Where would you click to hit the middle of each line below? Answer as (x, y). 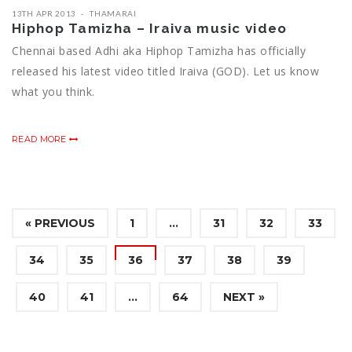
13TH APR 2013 (44, 14)
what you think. (53, 92)
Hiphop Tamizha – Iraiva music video (150, 29)
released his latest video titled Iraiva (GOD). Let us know (165, 71)
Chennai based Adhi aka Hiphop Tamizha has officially (159, 51)
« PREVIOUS (60, 224)
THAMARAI (113, 14)
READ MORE (40, 139)
